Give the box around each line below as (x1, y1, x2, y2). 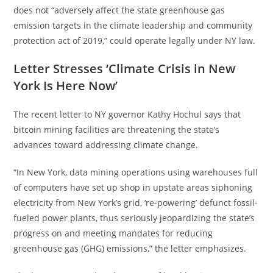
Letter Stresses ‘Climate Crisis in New (13, 60, 236, 77)
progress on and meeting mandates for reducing (13, 227, 213, 239)
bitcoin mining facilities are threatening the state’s (13, 123, 220, 135)
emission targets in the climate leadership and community (13, 19, 253, 31)
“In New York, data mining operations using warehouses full (13, 166, 258, 178)
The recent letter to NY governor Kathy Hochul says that (13, 108, 241, 120)
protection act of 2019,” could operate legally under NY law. (13, 34, 256, 46)
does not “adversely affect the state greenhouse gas (13, 4, 225, 16)
